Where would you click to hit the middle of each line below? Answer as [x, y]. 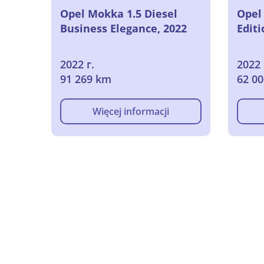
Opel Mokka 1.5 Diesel [119, 13]
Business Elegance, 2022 [123, 28]
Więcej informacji [131, 111]
